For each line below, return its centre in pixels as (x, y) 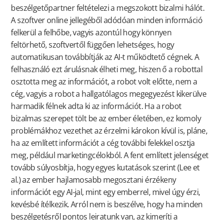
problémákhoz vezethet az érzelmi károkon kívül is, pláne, (109, 130)
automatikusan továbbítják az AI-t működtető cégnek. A (105, 57)
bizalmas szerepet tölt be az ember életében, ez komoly (106, 118)
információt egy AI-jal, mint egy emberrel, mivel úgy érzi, (106, 192)
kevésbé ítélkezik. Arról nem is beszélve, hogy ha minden (107, 204)
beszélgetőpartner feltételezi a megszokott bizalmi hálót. (108, 8)
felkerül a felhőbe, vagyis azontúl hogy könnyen (91, 32)
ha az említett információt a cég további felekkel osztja (103, 143)
